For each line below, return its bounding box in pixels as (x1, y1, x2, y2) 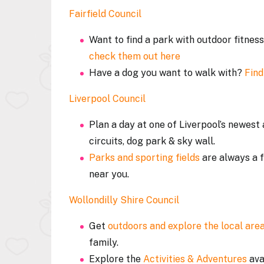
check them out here (89, 51, 180, 62)
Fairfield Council (69, 8, 141, 19)
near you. (89, 169, 131, 180)
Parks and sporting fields (89, 152, 200, 163)
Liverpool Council (69, 93, 146, 104)
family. (89, 237, 121, 248)
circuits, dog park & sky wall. (89, 136, 217, 147)
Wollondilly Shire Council (69, 194, 179, 206)
